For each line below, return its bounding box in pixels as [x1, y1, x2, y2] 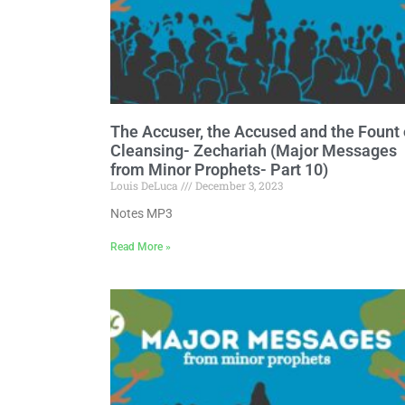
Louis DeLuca [110, 177, 181, 193]
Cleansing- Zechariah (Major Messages [110, 140, 397, 160]
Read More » [110, 240, 171, 253]
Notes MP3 [110, 205, 173, 221]
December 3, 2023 [193, 177, 283, 193]
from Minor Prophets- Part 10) [110, 159, 328, 179]
